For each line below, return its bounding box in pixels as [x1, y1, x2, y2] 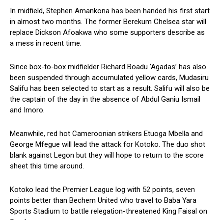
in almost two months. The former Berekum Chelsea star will [10, 17, 206, 27]
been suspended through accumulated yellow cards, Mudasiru [10, 73, 209, 82]
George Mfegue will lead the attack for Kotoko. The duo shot [10, 140, 205, 149]
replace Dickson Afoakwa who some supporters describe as [10, 28, 205, 37]
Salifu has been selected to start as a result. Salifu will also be [10, 84, 210, 93]
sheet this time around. [10, 162, 84, 171]
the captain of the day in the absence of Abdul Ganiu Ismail [10, 95, 200, 104]
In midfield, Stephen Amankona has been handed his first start [10, 6, 210, 16]
